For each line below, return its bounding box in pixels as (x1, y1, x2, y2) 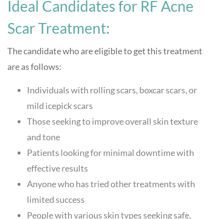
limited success (27, 194, 85, 205)
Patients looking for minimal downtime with (27, 147, 194, 158)
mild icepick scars (27, 100, 93, 111)
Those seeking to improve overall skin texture (27, 116, 198, 127)
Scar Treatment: (7, 19, 113, 37)
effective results (27, 163, 88, 174)
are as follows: (7, 61, 63, 72)
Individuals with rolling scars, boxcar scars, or (27, 85, 197, 95)
